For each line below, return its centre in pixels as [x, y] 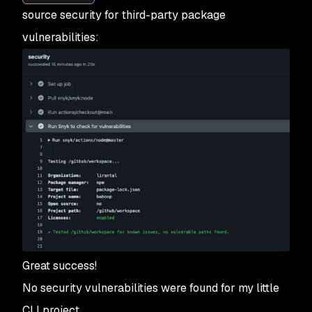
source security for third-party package [124, 15]
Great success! [60, 266]
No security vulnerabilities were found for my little [151, 288]
